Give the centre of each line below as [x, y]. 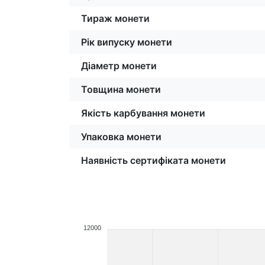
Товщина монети [121, 89]
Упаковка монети [121, 136]
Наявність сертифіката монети [153, 160]
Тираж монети [115, 18]
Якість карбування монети [143, 113]
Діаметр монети [119, 65]
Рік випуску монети [127, 42]
